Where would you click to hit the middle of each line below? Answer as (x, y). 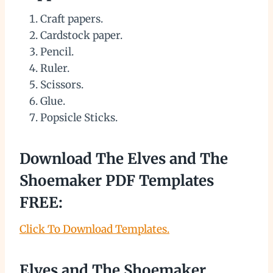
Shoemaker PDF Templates (117, 181)
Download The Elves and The (124, 159)
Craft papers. (72, 19)
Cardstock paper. (81, 36)
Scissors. (62, 85)
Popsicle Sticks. (79, 118)
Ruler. (55, 69)
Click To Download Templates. (94, 229)
